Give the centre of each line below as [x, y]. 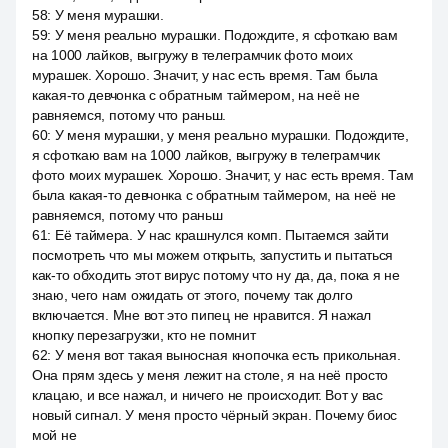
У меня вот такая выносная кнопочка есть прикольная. [227, 355]
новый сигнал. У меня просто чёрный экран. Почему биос [215, 415]
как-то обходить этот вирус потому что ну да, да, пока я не [216, 275]
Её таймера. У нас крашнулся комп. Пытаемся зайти [221, 235]
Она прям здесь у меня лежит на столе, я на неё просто [210, 375]
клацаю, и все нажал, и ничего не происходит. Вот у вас [207, 395]
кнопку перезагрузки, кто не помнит [144, 335]
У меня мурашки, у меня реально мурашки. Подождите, [231, 135]
